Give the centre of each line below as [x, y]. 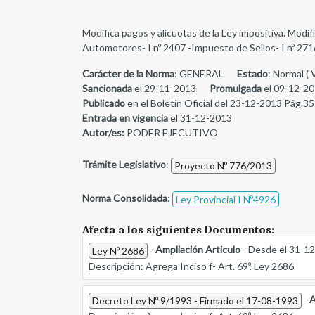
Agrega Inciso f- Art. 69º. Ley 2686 [219, 266]
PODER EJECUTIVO [171, 133]
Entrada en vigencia [125, 118]
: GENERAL [200, 74]
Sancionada [107, 89]
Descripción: [116, 266]
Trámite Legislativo [124, 165]
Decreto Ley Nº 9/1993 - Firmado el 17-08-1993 [195, 301]
